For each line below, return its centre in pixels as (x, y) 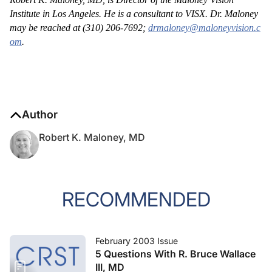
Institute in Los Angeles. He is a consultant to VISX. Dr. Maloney (134, 14)
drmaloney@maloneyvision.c (204, 28)
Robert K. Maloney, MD (92, 137)
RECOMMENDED (136, 199)
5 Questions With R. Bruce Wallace (175, 254)
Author (40, 114)
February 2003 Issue (137, 241)
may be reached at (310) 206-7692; (79, 28)
